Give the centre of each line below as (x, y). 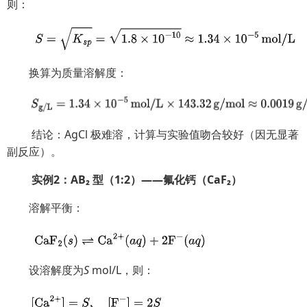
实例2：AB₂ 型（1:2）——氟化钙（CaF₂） (135, 179)
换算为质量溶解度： (78, 73)
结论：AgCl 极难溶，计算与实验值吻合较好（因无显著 (164, 134)
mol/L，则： (122, 270)
